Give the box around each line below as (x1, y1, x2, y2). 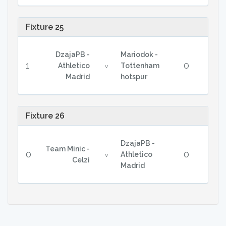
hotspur (120, 73, 147, 81)
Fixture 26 (26, 111, 65, 121)
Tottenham (120, 62, 159, 70)
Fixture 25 (26, 22, 64, 32)
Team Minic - (45, 145, 90, 153)
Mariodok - (120, 50, 158, 59)
